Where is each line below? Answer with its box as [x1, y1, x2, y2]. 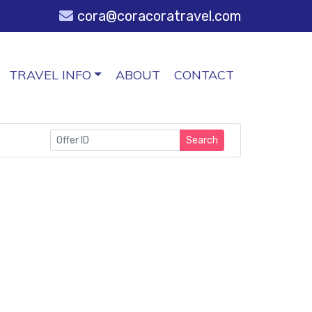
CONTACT [174, 67, 234, 83]
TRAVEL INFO [8, 67, 91, 83]
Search [186, 134, 218, 146]
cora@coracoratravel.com [77, 8, 241, 24]
